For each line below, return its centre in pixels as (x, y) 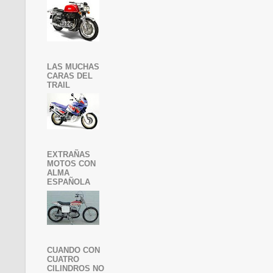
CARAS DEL (70, 76)
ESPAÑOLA (69, 182)
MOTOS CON (71, 164)
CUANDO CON (73, 250)
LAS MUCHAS (73, 66)
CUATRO (63, 259)
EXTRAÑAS (69, 155)
